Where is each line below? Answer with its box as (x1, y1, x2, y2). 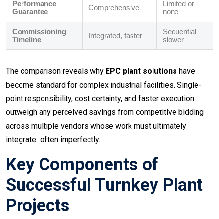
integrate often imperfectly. (6, 135, 100, 145)
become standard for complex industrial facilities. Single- (6, 80, 201, 90)
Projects (6, 196, 69, 216)
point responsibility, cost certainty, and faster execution (6, 94, 194, 104)
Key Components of (6, 154, 158, 175)
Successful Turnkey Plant (6, 175, 203, 196)
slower (163, 35, 184, 44)
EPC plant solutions (106, 66, 177, 76)
